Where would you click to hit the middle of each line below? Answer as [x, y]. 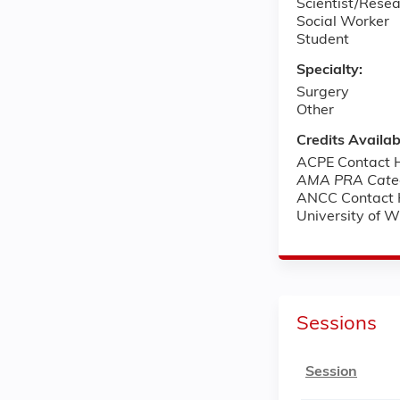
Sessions [337, 324]
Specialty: [331, 70]
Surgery [323, 92]
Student [323, 40]
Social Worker [343, 22]
